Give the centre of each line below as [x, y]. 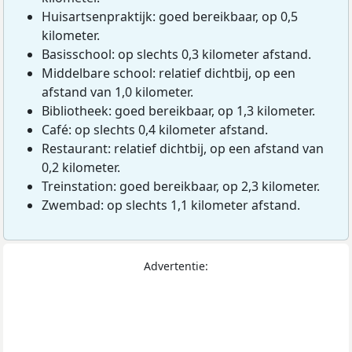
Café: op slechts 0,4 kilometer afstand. [155, 130]
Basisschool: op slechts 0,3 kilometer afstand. [176, 55]
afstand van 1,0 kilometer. [117, 92]
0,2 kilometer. [81, 168]
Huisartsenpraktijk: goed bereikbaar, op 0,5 [170, 17]
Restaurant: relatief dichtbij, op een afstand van [183, 149]
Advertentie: [176, 266]
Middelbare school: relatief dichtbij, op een [169, 73]
